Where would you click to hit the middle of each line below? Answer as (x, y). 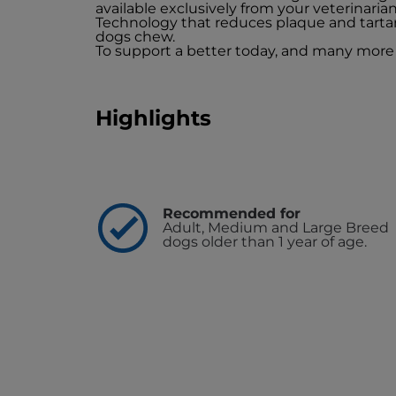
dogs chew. (135, 37)
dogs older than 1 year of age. (265, 242)
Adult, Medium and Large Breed (276, 228)
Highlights (153, 118)
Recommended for (232, 214)
